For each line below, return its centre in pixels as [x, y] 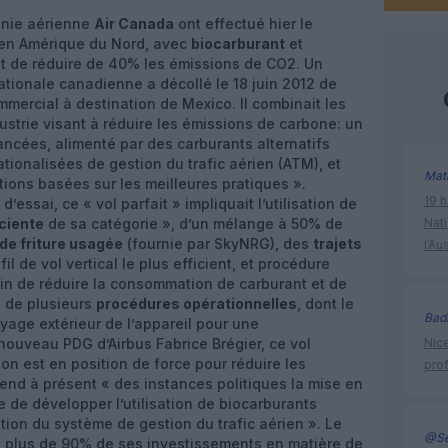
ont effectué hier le [243, 23]
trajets [337, 243]
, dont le [325, 303]
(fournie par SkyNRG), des [218, 243]
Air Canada [134, 23]
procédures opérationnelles [196, 303]
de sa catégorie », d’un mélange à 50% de [193, 223]
